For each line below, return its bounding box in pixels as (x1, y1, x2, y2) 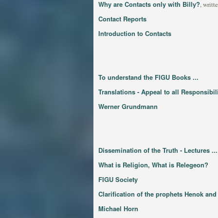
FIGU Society (98, 175, 138, 184)
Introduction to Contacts (98, 29, 171, 38)
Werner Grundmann (98, 102, 158, 111)
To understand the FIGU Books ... (98, 73, 199, 82)
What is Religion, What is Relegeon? (98, 160, 208, 169)
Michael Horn (98, 204, 138, 213)
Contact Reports (98, 14, 146, 23)
